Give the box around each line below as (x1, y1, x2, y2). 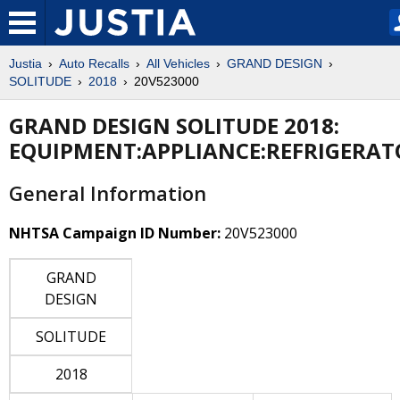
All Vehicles (146, 56, 210, 71)
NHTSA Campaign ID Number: (9, 222, 221, 243)
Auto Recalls (59, 56, 129, 71)
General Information (9, 179, 206, 206)
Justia (9, 56, 42, 71)
